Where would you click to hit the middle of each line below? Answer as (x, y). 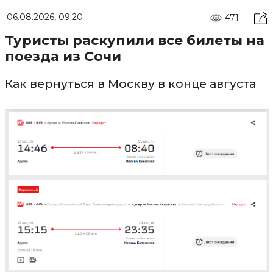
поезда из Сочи (63, 56)
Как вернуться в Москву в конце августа (130, 83)
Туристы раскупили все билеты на (134, 40)
